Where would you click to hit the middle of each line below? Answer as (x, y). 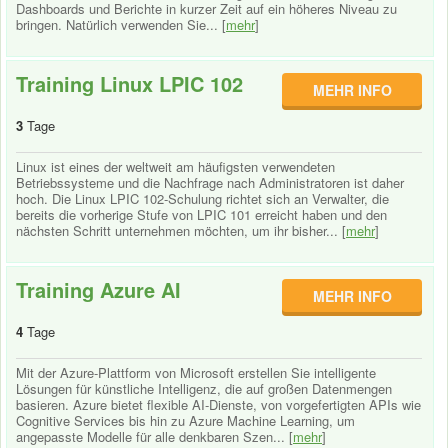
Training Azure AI (98, 289)
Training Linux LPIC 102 (129, 83)
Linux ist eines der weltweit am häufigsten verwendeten (175, 166)
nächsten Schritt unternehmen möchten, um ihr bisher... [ (181, 230)
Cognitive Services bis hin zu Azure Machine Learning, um (185, 420)
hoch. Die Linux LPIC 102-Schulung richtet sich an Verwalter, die (202, 198)
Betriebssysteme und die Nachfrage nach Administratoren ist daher (210, 182)
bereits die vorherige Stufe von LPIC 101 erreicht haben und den (201, 214)
